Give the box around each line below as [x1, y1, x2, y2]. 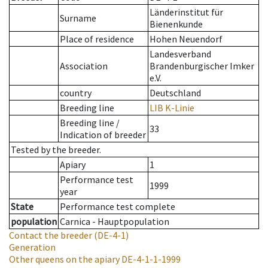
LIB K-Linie [150, 102, 194, 114]
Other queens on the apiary [9, 253, 120, 266]
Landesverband [150, 48, 211, 60]
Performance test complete [60, 200, 175, 213]
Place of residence [60, 33, 134, 45]
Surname [60, 12, 96, 25]
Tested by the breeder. [11, 144, 101, 156]
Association [60, 60, 108, 72]
